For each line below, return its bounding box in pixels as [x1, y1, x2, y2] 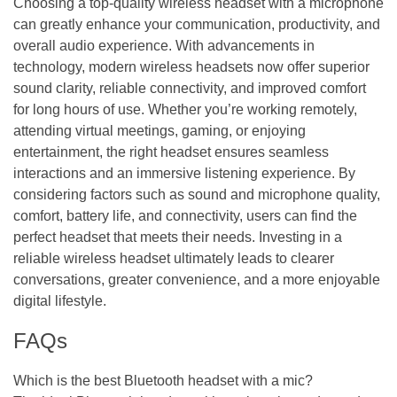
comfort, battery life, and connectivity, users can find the [13, 207, 357, 223]
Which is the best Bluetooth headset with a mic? [13, 372, 313, 388]
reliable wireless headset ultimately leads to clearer [13, 250, 334, 266]
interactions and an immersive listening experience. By [13, 165, 355, 181]
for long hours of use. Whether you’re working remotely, [13, 101, 357, 117]
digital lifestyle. [13, 292, 106, 308]
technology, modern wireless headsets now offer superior [13, 58, 370, 74]
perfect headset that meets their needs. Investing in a [13, 229, 342, 245]
